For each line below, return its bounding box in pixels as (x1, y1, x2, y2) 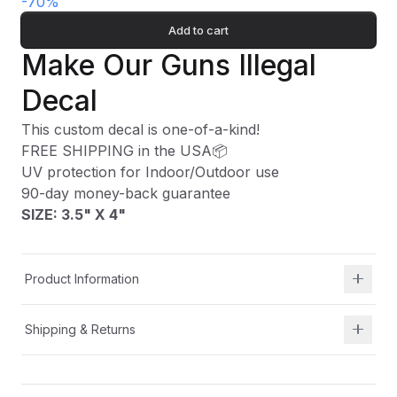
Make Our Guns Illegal (21, 47, 316, 82)
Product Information (25, 270, 139, 286)
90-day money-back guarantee (21, 183, 230, 202)
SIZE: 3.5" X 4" (21, 205, 126, 223)
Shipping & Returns (25, 321, 136, 337)
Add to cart (168, 22, 229, 37)
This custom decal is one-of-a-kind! (21, 120, 260, 138)
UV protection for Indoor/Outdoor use (21, 162, 279, 181)
